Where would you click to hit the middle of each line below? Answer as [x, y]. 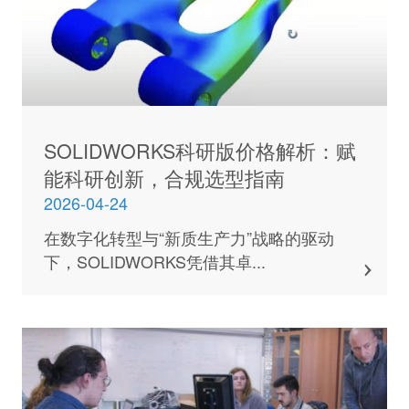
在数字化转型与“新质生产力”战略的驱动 [189, 238]
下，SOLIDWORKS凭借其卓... [154, 262]
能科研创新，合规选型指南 [164, 177]
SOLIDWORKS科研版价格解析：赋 [199, 150]
